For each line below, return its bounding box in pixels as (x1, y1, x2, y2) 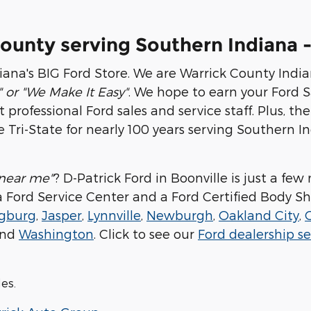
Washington (19, 226, 94, 242)
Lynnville (87, 208, 141, 223)
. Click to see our (94, 226, 198, 242)
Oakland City (219, 208, 299, 223)
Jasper (42, 208, 82, 223)
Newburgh (146, 208, 213, 223)
